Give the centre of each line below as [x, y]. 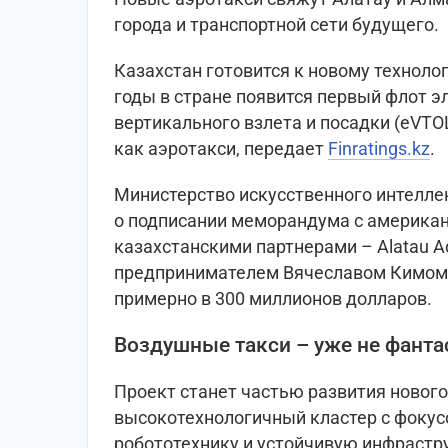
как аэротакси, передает [221, 149]
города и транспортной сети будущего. [276, 25]
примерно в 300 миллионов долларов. [273, 299]
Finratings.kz [379, 149]
